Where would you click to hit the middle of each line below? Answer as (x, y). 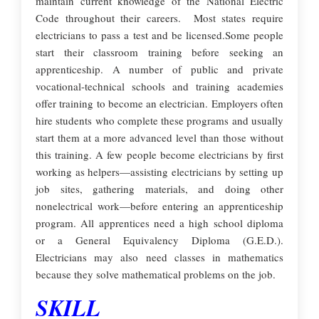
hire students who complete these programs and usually (159, 120)
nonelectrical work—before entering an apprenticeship (159, 206)
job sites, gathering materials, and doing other (159, 189)
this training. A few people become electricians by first (159, 155)
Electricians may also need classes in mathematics (159, 257)
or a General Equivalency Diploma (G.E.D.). (159, 240)
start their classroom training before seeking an (159, 52)
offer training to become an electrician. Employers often (159, 103)
